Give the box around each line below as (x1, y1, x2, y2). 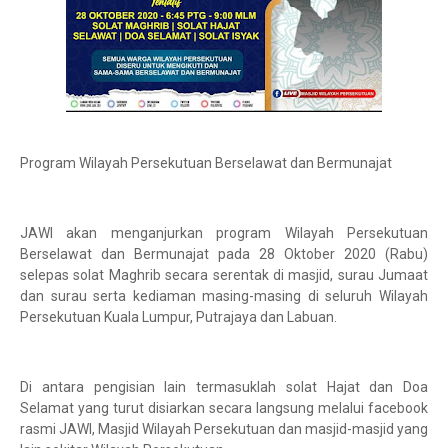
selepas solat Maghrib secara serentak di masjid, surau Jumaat (20, 267, 428, 283)
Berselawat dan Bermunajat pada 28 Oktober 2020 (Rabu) (20, 246, 428, 262)
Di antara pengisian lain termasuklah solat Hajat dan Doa (20, 379, 428, 395)
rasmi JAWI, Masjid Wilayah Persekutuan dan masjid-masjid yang (20, 421, 428, 437)
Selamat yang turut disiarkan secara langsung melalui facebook (20, 400, 428, 416)
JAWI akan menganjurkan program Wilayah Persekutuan (20, 225, 428, 241)
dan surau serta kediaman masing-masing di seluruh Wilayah (20, 288, 428, 304)
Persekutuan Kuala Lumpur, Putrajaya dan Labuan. (20, 309, 337, 325)
